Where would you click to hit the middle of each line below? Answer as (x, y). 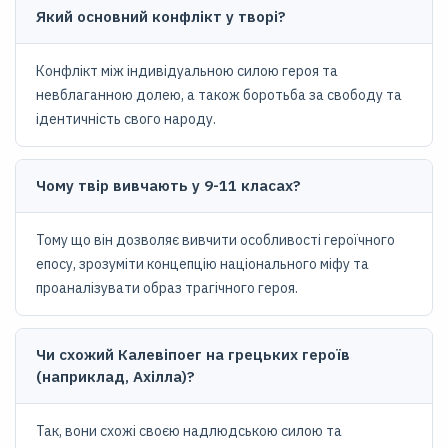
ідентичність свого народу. (126, 119)
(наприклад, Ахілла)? (115, 376)
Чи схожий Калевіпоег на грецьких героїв (193, 354)
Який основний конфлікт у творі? (161, 16)
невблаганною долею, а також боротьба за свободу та (219, 95)
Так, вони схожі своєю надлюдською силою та (189, 431)
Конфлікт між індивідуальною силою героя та (187, 71)
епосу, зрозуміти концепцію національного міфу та (202, 264)
